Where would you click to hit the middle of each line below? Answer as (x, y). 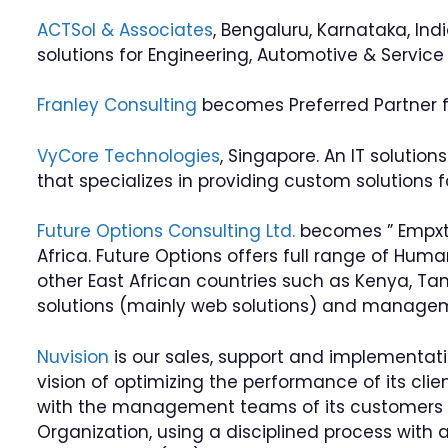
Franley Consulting (117, 105)
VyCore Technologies (129, 155)
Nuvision (73, 356)
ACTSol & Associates (125, 29)
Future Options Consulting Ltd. (166, 231)
